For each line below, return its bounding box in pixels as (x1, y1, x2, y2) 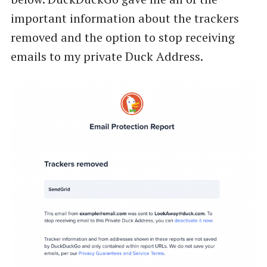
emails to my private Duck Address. (10, 48, 203, 64)
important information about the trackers (10, 10, 239, 26)
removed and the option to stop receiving (10, 29, 235, 45)
